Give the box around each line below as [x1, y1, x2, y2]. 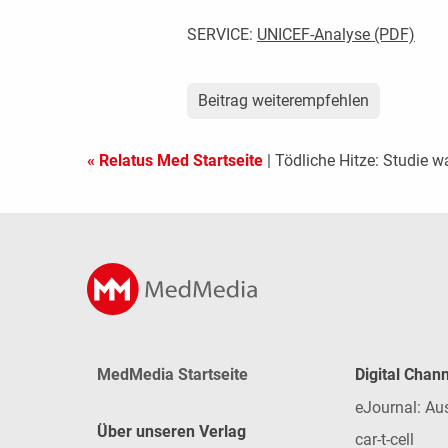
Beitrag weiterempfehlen [197, 91, 369, 111]
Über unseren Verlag [97, 422, 246, 441]
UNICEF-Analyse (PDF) [256, 25, 415, 45]
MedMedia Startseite [97, 365, 248, 384]
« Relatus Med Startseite [87, 151, 263, 171]
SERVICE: [186, 25, 257, 45]
